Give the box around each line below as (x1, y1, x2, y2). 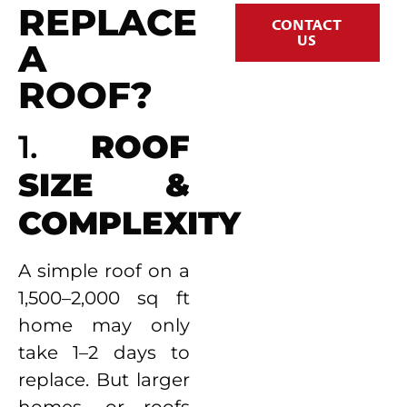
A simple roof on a (18, 260, 191, 283)
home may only (18, 314, 191, 337)
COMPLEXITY (18, 203, 241, 243)
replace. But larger (18, 369, 191, 392)
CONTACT (272, 14, 342, 35)
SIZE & (18, 165, 191, 205)
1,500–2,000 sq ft (18, 287, 191, 310)
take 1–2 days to (18, 342, 191, 364)
